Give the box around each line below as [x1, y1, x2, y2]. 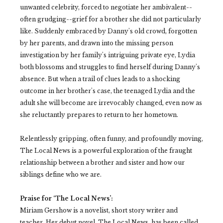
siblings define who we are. [20, 171, 102, 178]
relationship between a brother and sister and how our [20, 159, 185, 166]
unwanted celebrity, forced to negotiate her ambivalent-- [20, 3, 192, 11]
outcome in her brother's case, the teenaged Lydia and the [20, 87, 195, 95]
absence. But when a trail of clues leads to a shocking [20, 75, 180, 83]
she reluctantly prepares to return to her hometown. [20, 111, 178, 118]
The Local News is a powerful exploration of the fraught [20, 147, 192, 154]
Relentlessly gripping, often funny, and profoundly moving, [20, 135, 203, 142]
